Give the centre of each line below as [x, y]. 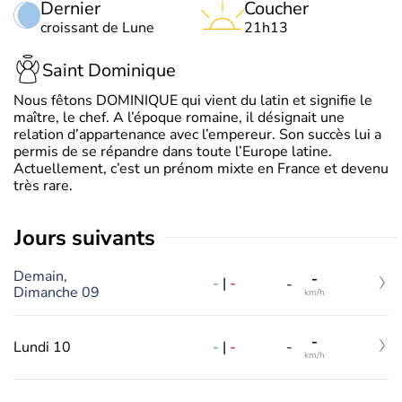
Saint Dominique [109, 71]
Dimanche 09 [57, 292]
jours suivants [89, 237]
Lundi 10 [42, 348]
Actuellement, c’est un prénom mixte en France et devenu [201, 168]
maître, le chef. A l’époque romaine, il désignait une [179, 117]
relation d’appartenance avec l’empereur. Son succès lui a [197, 134]
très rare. [43, 185]
